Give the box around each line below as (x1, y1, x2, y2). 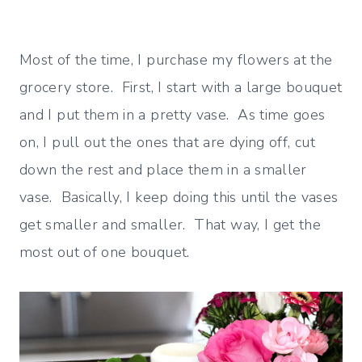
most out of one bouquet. (19, 242, 190, 263)
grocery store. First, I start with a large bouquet (19, 78, 343, 98)
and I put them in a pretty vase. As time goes (19, 105, 326, 125)
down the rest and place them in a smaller (19, 160, 307, 180)
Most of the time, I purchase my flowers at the (19, 50, 333, 70)
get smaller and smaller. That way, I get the (19, 215, 322, 235)
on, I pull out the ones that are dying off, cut (19, 133, 315, 153)
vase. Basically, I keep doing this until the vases (19, 187, 339, 208)
